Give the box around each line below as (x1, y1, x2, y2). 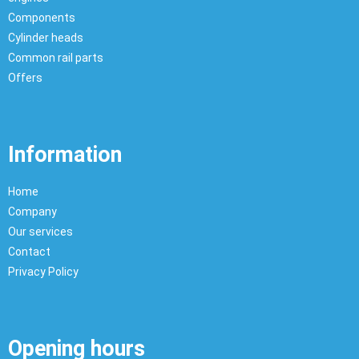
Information (8, 142, 122, 168)
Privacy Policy (8, 265, 79, 279)
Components (8, 11, 75, 25)
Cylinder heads (8, 31, 83, 45)
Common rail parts (8, 51, 103, 65)
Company (8, 205, 57, 219)
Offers (8, 71, 42, 85)
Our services (8, 225, 73, 239)
